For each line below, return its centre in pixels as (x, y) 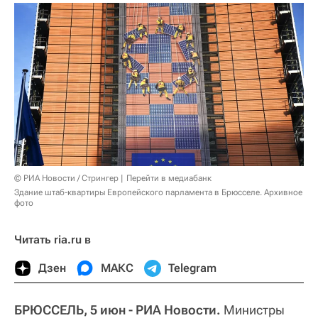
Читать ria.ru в (53, 239)
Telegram (192, 268)
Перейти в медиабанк (169, 178)
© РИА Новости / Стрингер (66, 178)
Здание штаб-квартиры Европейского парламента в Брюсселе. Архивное (158, 192)
